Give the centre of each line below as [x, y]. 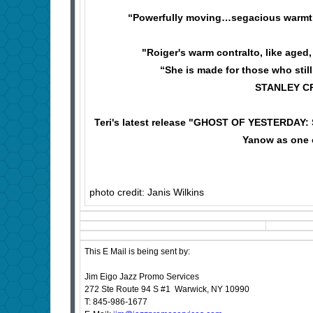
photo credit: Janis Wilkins [147, 192]
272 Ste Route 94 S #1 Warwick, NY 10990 [167, 290]
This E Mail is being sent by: [137, 252]
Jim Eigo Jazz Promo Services [142, 277]
